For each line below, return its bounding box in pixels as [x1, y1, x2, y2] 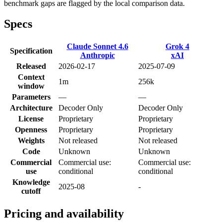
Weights [17, 136, 45, 145]
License [18, 114, 44, 123]
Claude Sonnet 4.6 [66, 42, 128, 51]
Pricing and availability [4, 207, 124, 221]
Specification [9, 47, 53, 55]
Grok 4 [166, 42, 189, 51]
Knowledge [12, 178, 50, 187]
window [17, 82, 45, 91]
